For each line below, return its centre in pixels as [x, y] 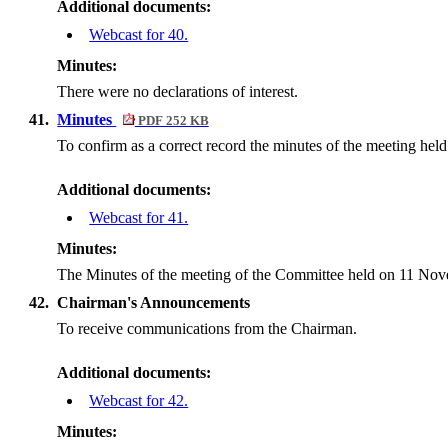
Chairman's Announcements [154, 302]
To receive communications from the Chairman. [207, 328]
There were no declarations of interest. [178, 91]
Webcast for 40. [139, 34]
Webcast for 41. [139, 217]
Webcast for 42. [139, 400]
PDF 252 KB [171, 121]
